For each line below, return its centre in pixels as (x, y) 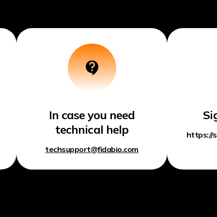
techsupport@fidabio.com (92, 149)
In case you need (92, 115)
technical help (92, 129)
